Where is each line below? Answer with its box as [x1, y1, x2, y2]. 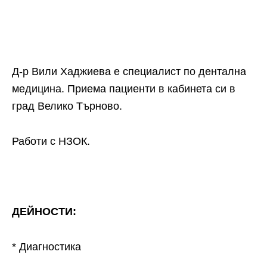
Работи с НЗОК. [12, 135, 90, 147]
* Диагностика [12, 241, 81, 253]
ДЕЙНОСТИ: [12, 206, 76, 218]
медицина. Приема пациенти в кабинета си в [12, 83, 235, 95]
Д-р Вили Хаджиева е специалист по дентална [12, 66, 246, 77]
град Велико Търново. [12, 100, 122, 112]
